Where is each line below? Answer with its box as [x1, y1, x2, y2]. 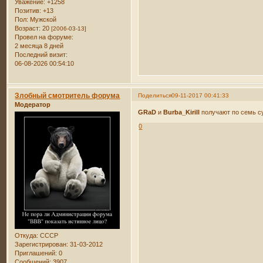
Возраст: [15, 25, 41, 32]
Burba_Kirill [163, 109, 200, 116]
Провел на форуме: [15, 33, 74, 41]
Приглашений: [15, 249, 58, 257]
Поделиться [138, 92, 172, 99]
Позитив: [15, 7, 42, 15]
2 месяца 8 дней [15, 42, 64, 50]
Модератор [15, 100, 51, 108]
